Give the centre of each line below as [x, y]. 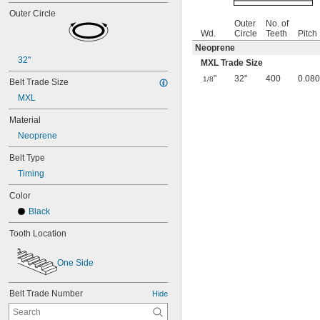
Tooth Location [38, 234]
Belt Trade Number [46, 294]
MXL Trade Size [232, 63]
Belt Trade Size [39, 82]
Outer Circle [32, 14]
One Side [75, 262]
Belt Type [27, 158]
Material [25, 120]
